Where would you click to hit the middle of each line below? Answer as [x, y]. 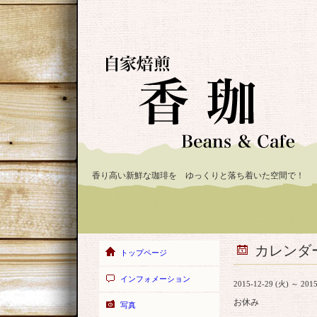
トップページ [144, 253]
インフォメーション [155, 279]
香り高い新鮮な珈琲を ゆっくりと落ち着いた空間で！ [198, 176]
